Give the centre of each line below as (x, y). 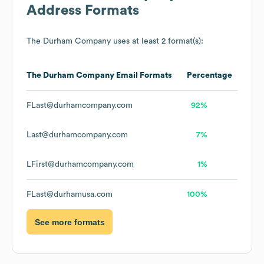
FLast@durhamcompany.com (80, 106)
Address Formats (83, 11)
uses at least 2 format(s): (157, 42)
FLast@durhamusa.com (70, 195)
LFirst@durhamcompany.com (80, 165)
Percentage (209, 76)
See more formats (70, 222)
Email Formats (143, 76)
